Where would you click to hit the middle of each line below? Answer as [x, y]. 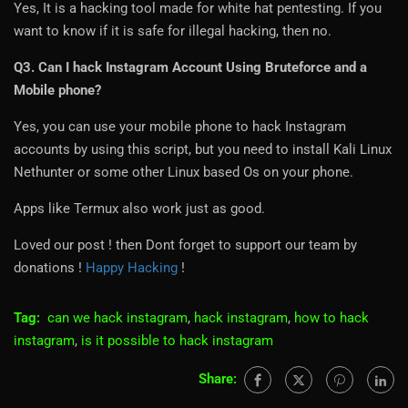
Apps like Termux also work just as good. [139, 209]
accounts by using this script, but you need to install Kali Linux [203, 150]
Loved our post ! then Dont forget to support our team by [185, 245]
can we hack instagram [117, 318]
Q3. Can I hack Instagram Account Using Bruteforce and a [190, 68]
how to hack [331, 318]
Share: [218, 379]
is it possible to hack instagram [177, 341]
